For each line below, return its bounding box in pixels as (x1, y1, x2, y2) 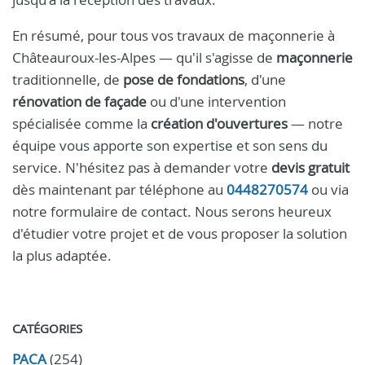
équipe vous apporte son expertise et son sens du (12, 136, 328, 155)
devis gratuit (271, 158, 350, 177)
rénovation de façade (12, 92, 147, 111)
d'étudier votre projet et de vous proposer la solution (12, 224, 347, 243)
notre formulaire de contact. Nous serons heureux (12, 202, 332, 221)
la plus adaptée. (12, 246, 112, 265)
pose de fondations (123, 70, 244, 89)
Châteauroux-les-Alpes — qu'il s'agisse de (12, 48, 276, 67)
